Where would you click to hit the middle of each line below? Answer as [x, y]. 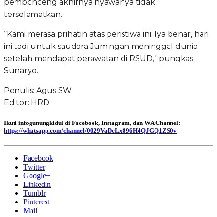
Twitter [34, 167]
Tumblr [34, 193]
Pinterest [36, 202]
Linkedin [37, 185]
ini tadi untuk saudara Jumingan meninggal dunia [101, 46]
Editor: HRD [27, 102]
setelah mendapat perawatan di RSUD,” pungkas [99, 58]
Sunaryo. [21, 70]
